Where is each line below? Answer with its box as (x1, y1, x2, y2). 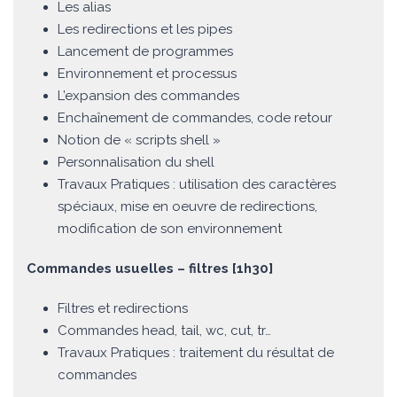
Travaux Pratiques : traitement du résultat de (58, 345, 334, 362)
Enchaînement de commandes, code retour (58, 110, 332, 127)
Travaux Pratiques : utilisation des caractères (58, 176, 336, 193)
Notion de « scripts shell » (58, 132, 221, 149)
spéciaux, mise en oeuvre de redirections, (58, 198, 317, 215)
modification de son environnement (58, 221, 282, 237)
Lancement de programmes (58, 43, 233, 60)
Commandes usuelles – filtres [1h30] (27, 261, 273, 277)
